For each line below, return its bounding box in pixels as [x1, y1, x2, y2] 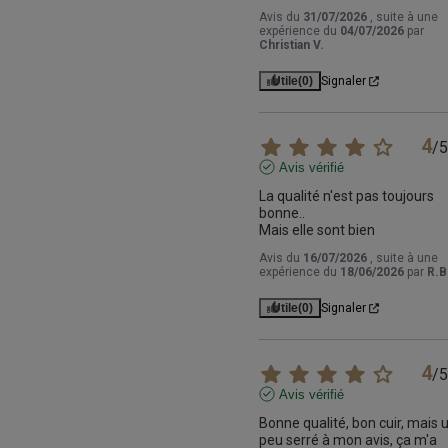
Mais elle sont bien [258, 222, 375, 239]
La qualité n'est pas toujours [258, 188, 434, 205]
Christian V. [258, 38, 324, 53]
